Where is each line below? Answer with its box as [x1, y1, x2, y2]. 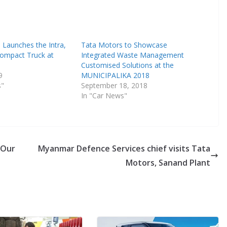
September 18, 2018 [81, 80, 148, 90]
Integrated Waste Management [81, 50, 184, 60]
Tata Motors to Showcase [81, 40, 168, 50]
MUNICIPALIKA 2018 [81, 70, 150, 80]
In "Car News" [81, 90, 128, 100]
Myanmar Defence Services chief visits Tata [38, 142, 210, 154]
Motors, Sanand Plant [126, 157, 210, 168]
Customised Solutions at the [81, 60, 174, 70]
